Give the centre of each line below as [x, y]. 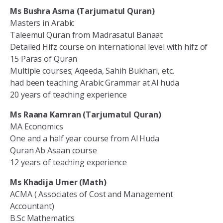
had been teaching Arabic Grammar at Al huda [95, 83]
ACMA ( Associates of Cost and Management [92, 194]
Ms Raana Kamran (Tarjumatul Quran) [86, 115]
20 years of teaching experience [68, 95]
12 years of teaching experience [68, 163]
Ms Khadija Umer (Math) [58, 182]
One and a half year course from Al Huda [85, 139]
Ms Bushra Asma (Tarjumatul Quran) [82, 11]
